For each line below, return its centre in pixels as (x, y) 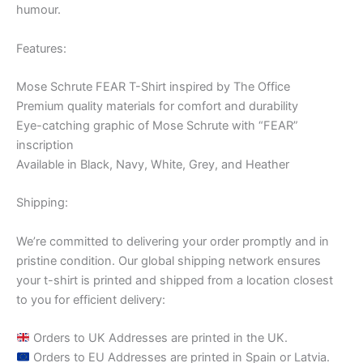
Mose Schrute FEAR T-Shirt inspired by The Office (153, 86)
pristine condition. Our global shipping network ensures (169, 261)
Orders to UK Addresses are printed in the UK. (158, 337)
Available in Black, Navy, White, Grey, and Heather (153, 164)
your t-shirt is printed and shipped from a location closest (175, 280)
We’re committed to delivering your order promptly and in (173, 241)
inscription (45, 145)
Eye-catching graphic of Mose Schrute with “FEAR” (157, 125)
